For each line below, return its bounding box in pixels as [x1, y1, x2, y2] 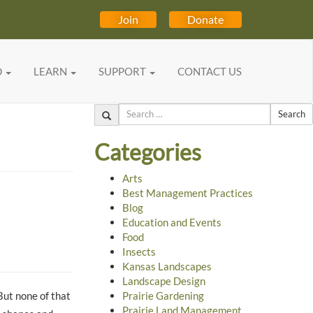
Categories [94, 138, 201, 166]
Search [93, 103, 125, 116]
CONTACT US [177, 65, 242, 78]
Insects [122, 245, 156, 259]
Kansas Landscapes [122, 260, 212, 273]
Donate [187, 13, 224, 27]
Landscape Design [122, 275, 205, 288]
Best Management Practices [122, 187, 253, 200]
